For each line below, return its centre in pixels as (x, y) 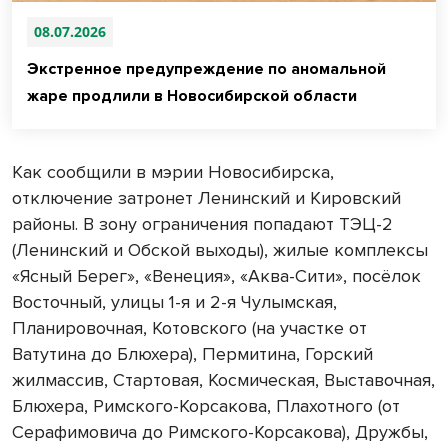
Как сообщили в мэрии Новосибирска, (173, 172)
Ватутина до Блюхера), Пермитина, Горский (192, 354)
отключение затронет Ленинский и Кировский (206, 198)
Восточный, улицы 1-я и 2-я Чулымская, (174, 302)
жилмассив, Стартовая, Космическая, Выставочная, (223, 380)
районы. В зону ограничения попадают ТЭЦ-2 (202, 224)
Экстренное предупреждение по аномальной (206, 69)
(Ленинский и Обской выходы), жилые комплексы (220, 250)
